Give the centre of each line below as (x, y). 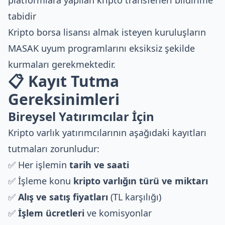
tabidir (22, 16)
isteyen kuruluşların (162, 32)
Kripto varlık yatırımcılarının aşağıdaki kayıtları (107, 133)
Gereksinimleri (64, 99)
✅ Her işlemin (39, 165)
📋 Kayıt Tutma (64, 81)
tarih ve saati (99, 165)
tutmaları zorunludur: (54, 149)
